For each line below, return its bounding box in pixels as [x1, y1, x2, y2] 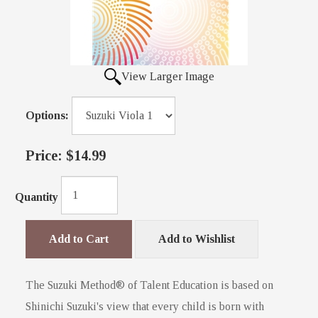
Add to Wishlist [158, 233, 235, 246]
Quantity [15, 190, 58, 203]
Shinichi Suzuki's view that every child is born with [26, 300, 264, 313]
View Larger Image [121, 70, 214, 83]
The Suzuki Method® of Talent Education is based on [26, 279, 273, 292]
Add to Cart [49, 233, 109, 246]
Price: [26, 148, 62, 164]
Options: [26, 109, 69, 122]
